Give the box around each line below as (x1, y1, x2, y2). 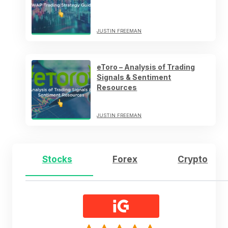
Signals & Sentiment (97, 72, 172, 81)
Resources (97, 82, 137, 92)
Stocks (42, 154, 72, 164)
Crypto (178, 154, 208, 164)
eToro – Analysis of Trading (97, 62, 195, 71)
